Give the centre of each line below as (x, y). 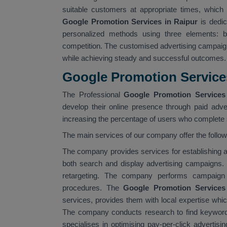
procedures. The (91, 187)
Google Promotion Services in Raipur (130, 21)
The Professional (91, 94)
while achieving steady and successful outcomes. (144, 58)
